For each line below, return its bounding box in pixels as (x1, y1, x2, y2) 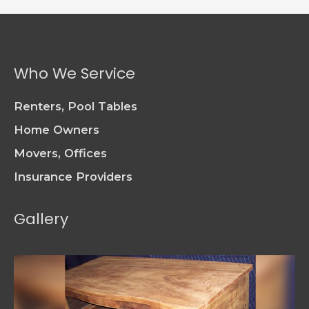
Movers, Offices (14, 146, 107, 160)
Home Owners (14, 122, 99, 137)
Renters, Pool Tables (14, 99, 137, 113)
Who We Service (14, 62, 135, 84)
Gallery (14, 208, 68, 230)
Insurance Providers (14, 169, 132, 183)
